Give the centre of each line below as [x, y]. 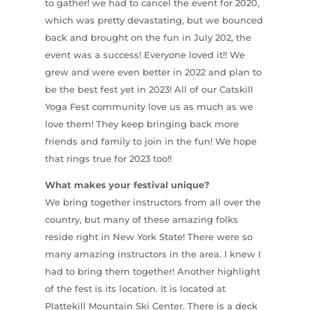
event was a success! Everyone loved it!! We [145, 54]
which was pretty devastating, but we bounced [154, 20]
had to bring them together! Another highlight [152, 271]
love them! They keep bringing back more [142, 124]
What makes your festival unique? [127, 184]
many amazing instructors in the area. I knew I [153, 254]
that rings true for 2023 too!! [108, 158]
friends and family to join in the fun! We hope [151, 141]
